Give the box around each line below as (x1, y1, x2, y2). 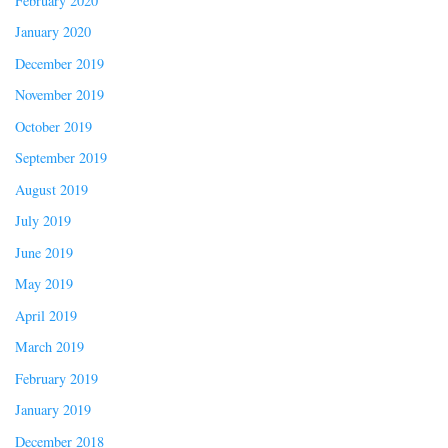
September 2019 (15, 148, 107, 168)
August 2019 (15, 179, 88, 199)
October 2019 (15, 116, 92, 136)
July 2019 (15, 211, 71, 231)
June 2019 (15, 242, 73, 262)
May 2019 (15, 274, 73, 294)
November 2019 (15, 85, 104, 105)
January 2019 (15, 400, 91, 420)
